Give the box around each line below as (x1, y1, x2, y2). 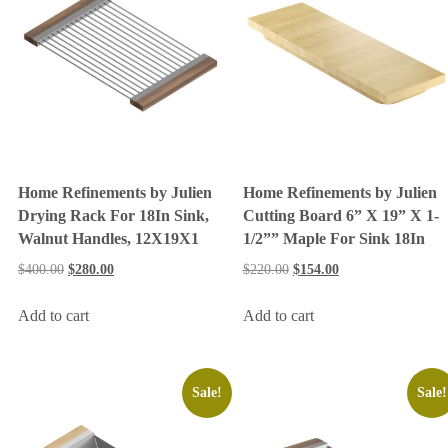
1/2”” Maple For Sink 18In (242, 230, 425, 248)
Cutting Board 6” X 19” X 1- (242, 207, 439, 225)
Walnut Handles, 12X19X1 (18, 230, 199, 248)
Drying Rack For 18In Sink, (18, 207, 209, 225)
